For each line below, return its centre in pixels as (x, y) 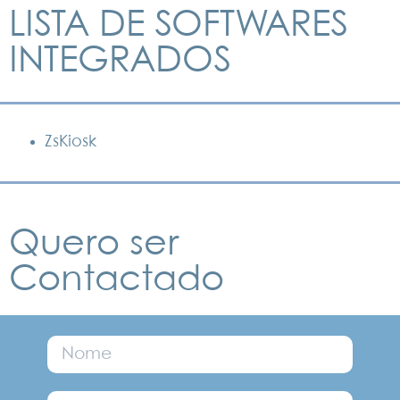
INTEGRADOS (120, 61)
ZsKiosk (71, 142)
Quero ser (94, 245)
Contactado (117, 281)
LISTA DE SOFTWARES (178, 25)
